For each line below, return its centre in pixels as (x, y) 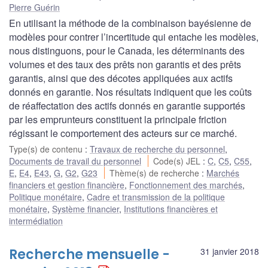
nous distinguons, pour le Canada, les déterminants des (127, 50)
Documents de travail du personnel (75, 161)
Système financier (86, 208)
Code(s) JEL (178, 161)
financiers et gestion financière (67, 185)
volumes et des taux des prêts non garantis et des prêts (125, 64)
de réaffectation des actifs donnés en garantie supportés (127, 105)
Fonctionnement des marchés (186, 185)
